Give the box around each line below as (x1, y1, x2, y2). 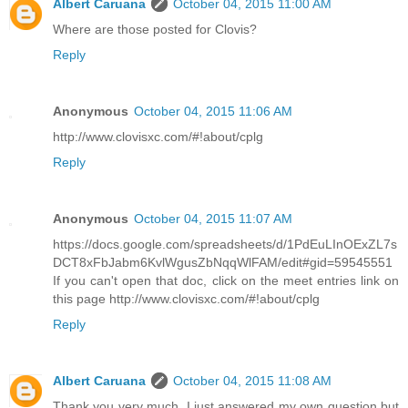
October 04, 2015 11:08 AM (173, 373, 331, 389)
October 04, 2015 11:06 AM (134, 104, 292, 119)
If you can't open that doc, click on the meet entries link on (53, 273, 399, 289)
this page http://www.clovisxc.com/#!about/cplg (53, 291, 320, 307)
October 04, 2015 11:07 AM (134, 211, 292, 227)
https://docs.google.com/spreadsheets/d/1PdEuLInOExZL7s (53, 237, 397, 252)
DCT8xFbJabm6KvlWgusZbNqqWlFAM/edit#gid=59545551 (53, 255, 393, 270)
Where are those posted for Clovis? (53, 22, 257, 37)
